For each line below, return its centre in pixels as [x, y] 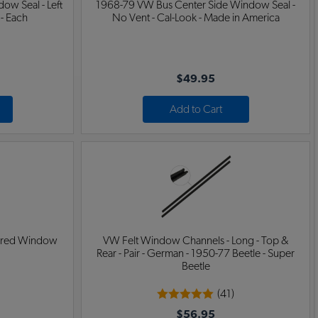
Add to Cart [196, 110]
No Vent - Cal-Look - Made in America [196, 18]
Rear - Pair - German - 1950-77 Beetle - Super [196, 254]
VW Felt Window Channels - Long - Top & [196, 241]
